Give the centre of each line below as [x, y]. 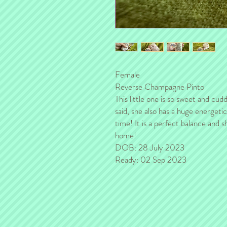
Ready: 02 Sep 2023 [151, 160]
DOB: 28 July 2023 [150, 147]
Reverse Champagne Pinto [160, 87]
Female [127, 74]
